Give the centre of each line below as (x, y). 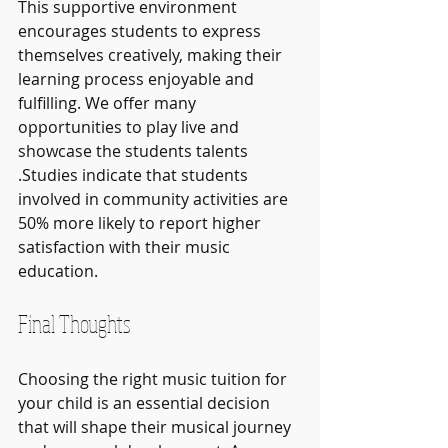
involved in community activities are (155, 198)
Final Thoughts (74, 323)
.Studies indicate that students (135, 174)
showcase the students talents (135, 150)
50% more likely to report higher (141, 222)
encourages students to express (141, 30)
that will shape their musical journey (156, 426)
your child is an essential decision (146, 402)
